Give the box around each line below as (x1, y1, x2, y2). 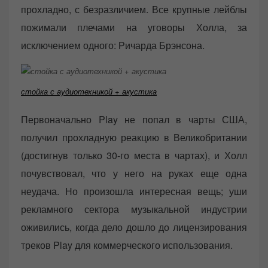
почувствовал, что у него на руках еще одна (21, 166, 247, 180)
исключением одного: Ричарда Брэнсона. (21, 38, 205, 52)
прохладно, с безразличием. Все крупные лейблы (21, 2, 247, 16)
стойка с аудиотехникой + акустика (21, 86, 157, 98)
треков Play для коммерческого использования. (21, 237, 233, 252)
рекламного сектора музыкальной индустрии (21, 202, 247, 216)
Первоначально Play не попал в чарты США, (21, 112, 247, 126)
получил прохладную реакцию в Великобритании (21, 130, 247, 144)
